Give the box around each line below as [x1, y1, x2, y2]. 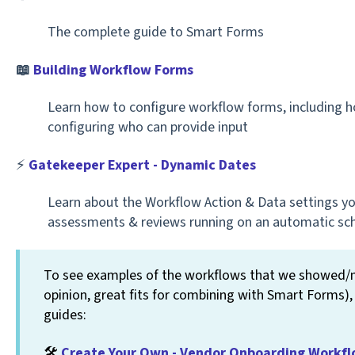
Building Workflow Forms [32, 59, 193, 80]
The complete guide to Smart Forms [47, 22, 264, 43]
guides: [43, 305, 86, 326]
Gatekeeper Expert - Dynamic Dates [28, 155, 256, 175]
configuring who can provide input [47, 117, 248, 138]
